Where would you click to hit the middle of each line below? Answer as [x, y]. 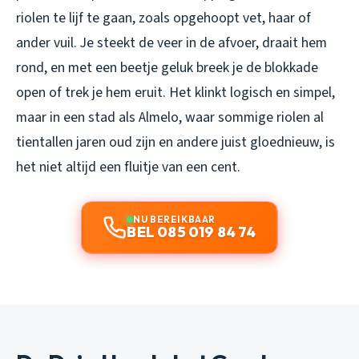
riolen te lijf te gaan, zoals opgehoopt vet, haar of [163, 18]
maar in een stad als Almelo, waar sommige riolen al [170, 117]
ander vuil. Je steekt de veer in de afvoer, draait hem [171, 42]
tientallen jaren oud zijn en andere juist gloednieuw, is [175, 142]
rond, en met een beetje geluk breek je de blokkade [167, 67]
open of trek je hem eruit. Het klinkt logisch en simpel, [175, 92]
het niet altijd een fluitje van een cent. [128, 167]
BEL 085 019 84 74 [192, 232]
